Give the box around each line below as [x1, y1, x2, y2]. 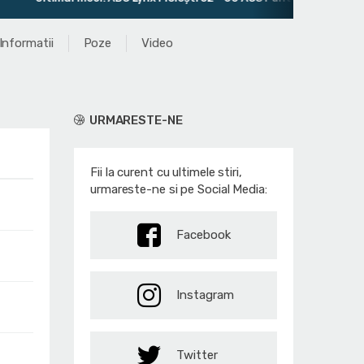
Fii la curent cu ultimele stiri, [90, 165, 242, 180]
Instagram [176, 288, 234, 303]
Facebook [176, 227, 231, 243]
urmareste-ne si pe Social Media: [90, 182, 267, 197]
